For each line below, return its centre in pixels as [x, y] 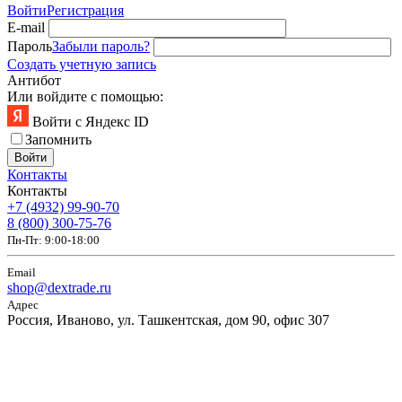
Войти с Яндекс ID [89, 121]
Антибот [34, 80]
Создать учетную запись [82, 64]
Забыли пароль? [101, 46]
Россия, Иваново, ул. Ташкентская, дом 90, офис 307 [168, 319]
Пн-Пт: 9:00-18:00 [53, 240]
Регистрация [85, 10]
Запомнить [58, 139]
